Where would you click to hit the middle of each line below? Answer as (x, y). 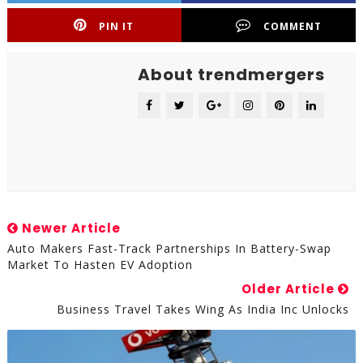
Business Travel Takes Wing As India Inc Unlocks (203, 309)
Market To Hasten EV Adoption (100, 265)
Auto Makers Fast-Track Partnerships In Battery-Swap (169, 248)
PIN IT (117, 26)
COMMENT (292, 26)
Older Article (290, 289)
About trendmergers (231, 75)
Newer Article (69, 228)
